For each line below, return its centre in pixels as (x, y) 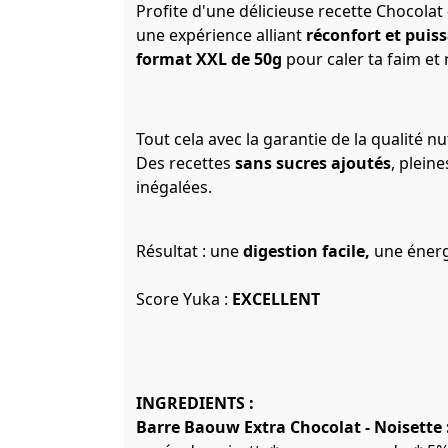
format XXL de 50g (209, 58)
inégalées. (174, 186)
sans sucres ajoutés (311, 162)
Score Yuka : (184, 298)
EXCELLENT (276, 298)
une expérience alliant (221, 34)
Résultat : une (189, 250)
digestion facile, (308, 250)
